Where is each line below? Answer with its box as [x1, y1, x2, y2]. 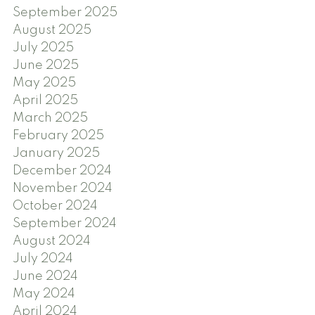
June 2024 [12, 270, 78, 283]
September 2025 [12, 6, 117, 20]
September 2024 [12, 217, 117, 231]
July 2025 [12, 41, 74, 55]
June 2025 [12, 59, 79, 72]
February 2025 [12, 129, 104, 143]
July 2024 [12, 252, 73, 266]
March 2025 [12, 112, 88, 125]
